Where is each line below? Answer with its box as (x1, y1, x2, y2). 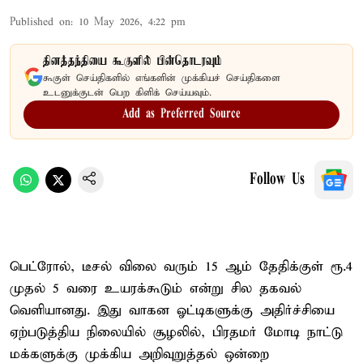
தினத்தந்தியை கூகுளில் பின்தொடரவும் (43, 53, 222, 69)
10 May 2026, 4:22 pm (79, 15, 186, 29)
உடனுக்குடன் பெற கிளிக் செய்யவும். (43, 86, 211, 99)
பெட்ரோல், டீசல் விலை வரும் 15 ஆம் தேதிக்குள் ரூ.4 (10, 258, 352, 275)
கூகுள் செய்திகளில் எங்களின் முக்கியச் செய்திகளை (43, 71, 280, 84)
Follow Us (250, 171, 305, 188)
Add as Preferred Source (122, 107, 241, 121)
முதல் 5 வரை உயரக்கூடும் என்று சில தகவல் (10, 280, 301, 297)
